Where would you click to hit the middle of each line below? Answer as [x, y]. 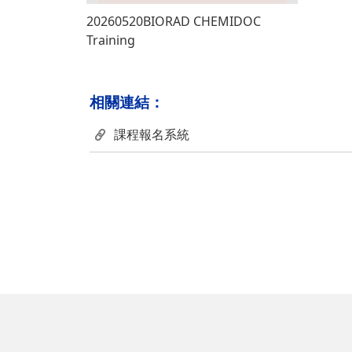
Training [111, 40]
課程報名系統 [152, 134]
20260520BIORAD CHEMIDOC [174, 21]
